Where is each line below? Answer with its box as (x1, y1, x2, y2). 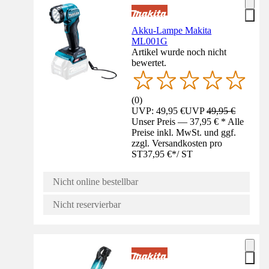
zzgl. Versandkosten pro (131, 138, 223, 149)
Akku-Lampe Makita (131, 25, 212, 35)
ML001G (131, 35, 168, 46)
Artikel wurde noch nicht (131, 46, 227, 57)
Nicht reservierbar (53, 199, 121, 210)
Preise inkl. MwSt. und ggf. (131, 127, 237, 138)
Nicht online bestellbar (53, 177, 138, 187)
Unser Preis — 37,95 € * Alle (131, 116, 244, 127)
